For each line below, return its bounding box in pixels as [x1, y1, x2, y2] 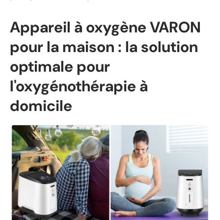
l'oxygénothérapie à [10, 76, 148, 96]
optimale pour [10, 56, 110, 77]
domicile [10, 95, 72, 116]
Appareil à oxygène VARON [10, 17, 201, 37]
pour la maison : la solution [10, 36, 198, 57]
